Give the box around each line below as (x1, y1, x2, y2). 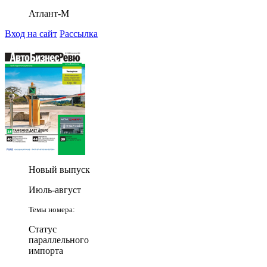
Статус (29, 223, 57, 234)
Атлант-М (29, 8, 69, 18)
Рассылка (60, 28, 98, 39)
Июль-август (29, 184, 81, 195)
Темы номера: (29, 204, 75, 214)
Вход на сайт (5, 28, 57, 39)
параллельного (29, 234, 89, 245)
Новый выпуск (29, 164, 90, 175)
